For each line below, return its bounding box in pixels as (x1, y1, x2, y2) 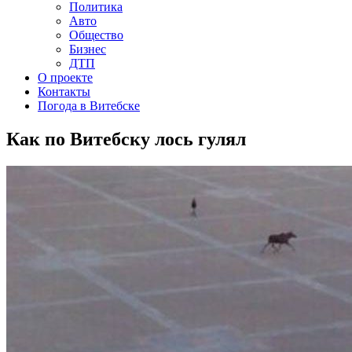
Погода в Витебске (38, 99, 140, 112)
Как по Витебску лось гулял (6, 128, 246, 149)
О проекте (38, 71, 93, 84)
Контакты (38, 85, 90, 98)
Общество (69, 28, 123, 42)
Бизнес (69, 42, 106, 56)
